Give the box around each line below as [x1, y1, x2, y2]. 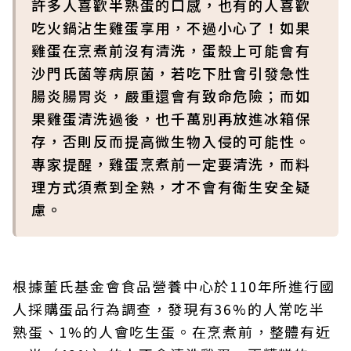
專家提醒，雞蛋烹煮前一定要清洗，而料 [31, 154, 311, 174]
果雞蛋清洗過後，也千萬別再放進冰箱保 [31, 108, 311, 128]
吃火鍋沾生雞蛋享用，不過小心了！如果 [31, 17, 311, 38]
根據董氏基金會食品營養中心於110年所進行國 [13, 276, 335, 296]
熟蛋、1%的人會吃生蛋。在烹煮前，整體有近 [13, 321, 331, 342]
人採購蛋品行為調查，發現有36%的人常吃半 [13, 299, 325, 319]
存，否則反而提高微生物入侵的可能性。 [31, 131, 311, 151]
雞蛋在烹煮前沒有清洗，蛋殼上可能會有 [31, 40, 311, 60]
